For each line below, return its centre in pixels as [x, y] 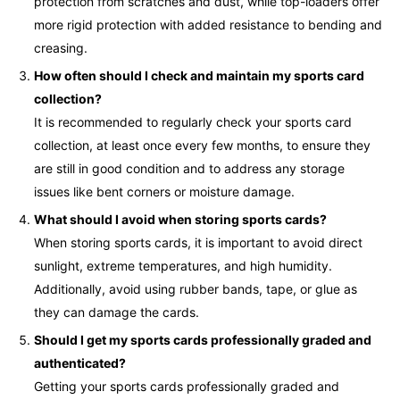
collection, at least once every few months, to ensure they [202, 145]
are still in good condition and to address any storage [189, 168]
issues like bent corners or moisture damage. [164, 191]
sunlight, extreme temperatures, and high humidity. [183, 265]
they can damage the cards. [117, 312]
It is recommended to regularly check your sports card [193, 121]
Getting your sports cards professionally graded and [187, 386]
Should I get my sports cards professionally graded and [203, 339]
